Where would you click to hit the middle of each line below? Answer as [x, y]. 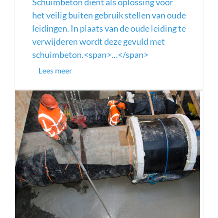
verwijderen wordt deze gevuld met [99, 41]
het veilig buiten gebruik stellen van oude [109, 15]
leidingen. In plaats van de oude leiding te [109, 28]
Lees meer [55, 71]
